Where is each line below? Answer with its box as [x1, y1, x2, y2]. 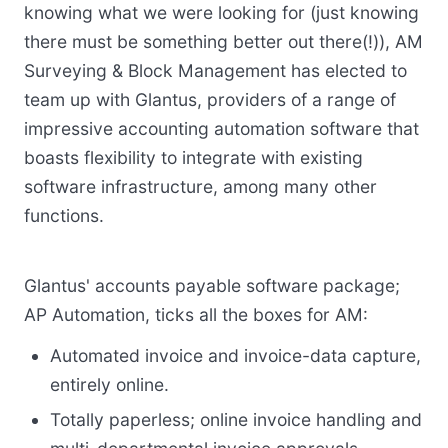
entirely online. [50, 374, 169, 396]
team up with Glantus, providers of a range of [24, 89, 396, 111]
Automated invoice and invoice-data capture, [50, 345, 421, 367]
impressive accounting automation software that [24, 118, 419, 140]
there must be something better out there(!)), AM [24, 31, 423, 53]
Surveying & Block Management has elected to [24, 60, 407, 82]
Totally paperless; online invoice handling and [50, 409, 422, 431]
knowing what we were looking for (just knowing [24, 2, 419, 24]
